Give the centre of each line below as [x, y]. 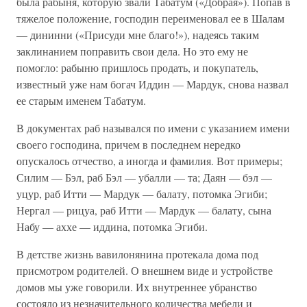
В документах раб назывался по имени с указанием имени [153, 128]
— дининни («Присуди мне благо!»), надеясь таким [138, 35]
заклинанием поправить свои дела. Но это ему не [132, 51]
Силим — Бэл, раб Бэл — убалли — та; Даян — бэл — [144, 177]
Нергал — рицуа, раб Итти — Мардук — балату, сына [144, 210]
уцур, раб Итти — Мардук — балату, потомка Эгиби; [142, 194]
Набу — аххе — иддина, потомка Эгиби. [112, 226]
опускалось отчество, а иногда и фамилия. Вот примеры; [149, 161]
